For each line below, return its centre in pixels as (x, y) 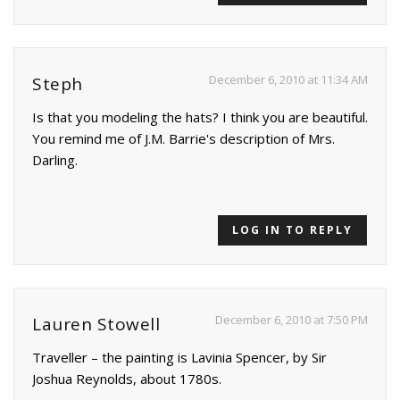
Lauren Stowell (96, 325)
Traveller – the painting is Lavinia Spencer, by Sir (179, 358)
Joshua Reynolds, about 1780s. (127, 379)
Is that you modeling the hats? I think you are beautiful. (200, 117)
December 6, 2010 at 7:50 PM (292, 320)
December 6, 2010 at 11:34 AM (288, 80)
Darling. (55, 160)
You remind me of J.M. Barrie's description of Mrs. (183, 139)
